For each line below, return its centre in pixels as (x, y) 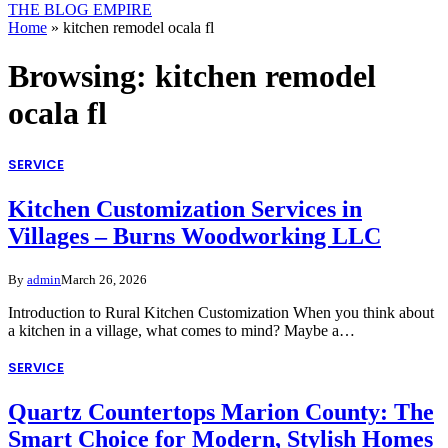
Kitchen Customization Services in (185, 209)
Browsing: (81, 75)
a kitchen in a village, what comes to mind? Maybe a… (181, 331)
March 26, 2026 (104, 280)
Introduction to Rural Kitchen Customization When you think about (221, 313)
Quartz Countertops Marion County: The (221, 412)
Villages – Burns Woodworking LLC (194, 236)
